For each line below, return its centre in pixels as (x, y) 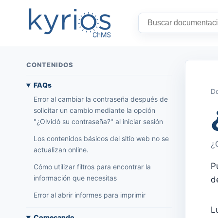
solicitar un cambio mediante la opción (94, 110)
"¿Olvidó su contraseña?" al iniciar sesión (98, 122)
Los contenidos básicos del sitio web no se (101, 139)
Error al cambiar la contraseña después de (100, 99)
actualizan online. (61, 150)
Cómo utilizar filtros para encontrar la (92, 167)
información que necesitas (75, 178)
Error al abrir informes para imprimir (89, 195)
